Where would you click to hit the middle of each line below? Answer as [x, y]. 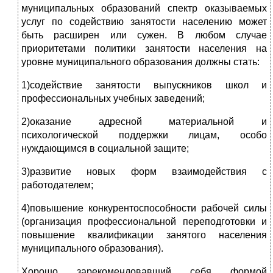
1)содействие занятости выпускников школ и [144, 85]
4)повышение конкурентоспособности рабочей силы [144, 208]
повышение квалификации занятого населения [144, 235]
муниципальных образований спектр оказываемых [144, 9]
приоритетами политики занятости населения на [144, 49]
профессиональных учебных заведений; [113, 99]
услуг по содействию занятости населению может [144, 22]
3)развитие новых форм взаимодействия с [144, 172]
